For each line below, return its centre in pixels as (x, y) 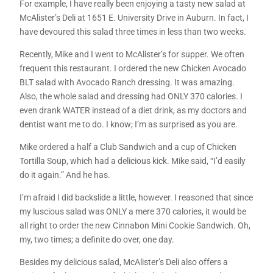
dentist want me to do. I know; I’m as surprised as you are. (129, 125)
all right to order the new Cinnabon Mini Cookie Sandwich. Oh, (135, 226)
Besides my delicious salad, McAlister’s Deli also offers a (124, 262)
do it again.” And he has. (65, 175)
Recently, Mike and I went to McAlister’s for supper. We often (132, 55)
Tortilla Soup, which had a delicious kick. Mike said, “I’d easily (133, 161)
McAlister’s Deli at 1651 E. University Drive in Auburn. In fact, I (134, 18)
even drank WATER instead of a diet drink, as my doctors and (133, 111)
